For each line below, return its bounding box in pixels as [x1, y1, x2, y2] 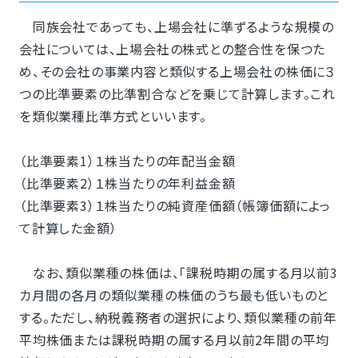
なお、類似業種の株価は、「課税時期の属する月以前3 [18, 262, 338, 282]
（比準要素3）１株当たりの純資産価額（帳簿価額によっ [18, 195, 331, 215]
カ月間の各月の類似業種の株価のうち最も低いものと [18, 284, 329, 304]
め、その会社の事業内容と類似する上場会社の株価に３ [18, 61, 336, 81]
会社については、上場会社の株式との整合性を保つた [18, 38, 326, 58]
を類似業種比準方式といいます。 [18, 105, 207, 125]
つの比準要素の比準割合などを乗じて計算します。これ [18, 83, 336, 103]
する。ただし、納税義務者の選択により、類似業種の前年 [18, 307, 337, 327]
